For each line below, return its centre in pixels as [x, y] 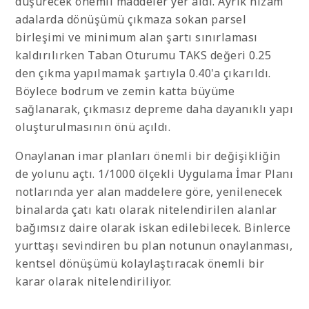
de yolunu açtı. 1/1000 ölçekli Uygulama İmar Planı [154, 174]
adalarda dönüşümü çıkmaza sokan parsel [131, 20]
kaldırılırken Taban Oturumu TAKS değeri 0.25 [143, 56]
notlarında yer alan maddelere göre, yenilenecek [149, 192]
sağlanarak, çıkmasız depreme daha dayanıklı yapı [154, 109]
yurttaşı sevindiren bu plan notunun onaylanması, [154, 246]
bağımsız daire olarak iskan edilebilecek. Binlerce [153, 228]
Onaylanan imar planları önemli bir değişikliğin [148, 156]
